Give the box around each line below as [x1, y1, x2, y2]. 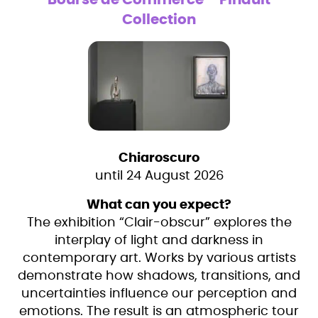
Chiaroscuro [119, 152, 199, 165]
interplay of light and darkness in [55, 234, 263, 248]
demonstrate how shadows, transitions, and [18, 270, 300, 283]
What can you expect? [87, 199, 231, 212]
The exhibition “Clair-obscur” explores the [26, 216, 292, 230]
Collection [122, 13, 196, 28]
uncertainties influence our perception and [21, 287, 297, 301]
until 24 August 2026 [94, 170, 224, 183]
